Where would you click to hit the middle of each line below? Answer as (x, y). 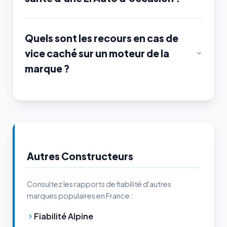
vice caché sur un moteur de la (97, 53)
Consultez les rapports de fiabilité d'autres (99, 184)
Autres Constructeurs (80, 156)
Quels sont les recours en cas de (102, 38)
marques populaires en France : (80, 196)
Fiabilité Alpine (64, 216)
